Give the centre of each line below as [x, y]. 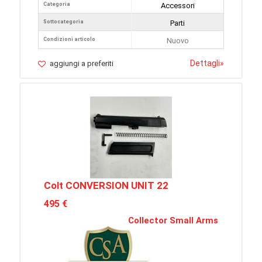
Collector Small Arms [173, 220]
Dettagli [205, 63]
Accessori [177, 6]
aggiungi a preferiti [82, 63]
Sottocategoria [63, 22]
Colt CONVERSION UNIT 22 [106, 185]
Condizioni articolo [69, 39]
